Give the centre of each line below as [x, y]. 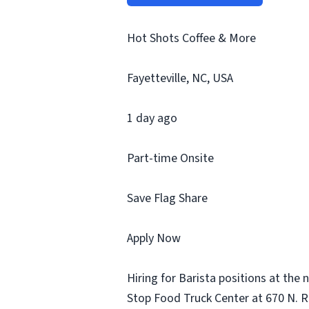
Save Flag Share [167, 198]
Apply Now [154, 238]
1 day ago [152, 118]
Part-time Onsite [170, 158]
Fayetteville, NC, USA [180, 78]
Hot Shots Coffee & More [191, 38]
